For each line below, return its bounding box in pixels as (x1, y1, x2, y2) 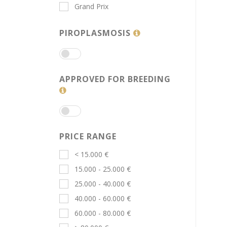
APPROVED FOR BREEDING (59, 73, 171, 85)
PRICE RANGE (59, 131, 117, 142)
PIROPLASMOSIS (59, 27, 134, 39)
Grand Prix (74, 2, 108, 12)
